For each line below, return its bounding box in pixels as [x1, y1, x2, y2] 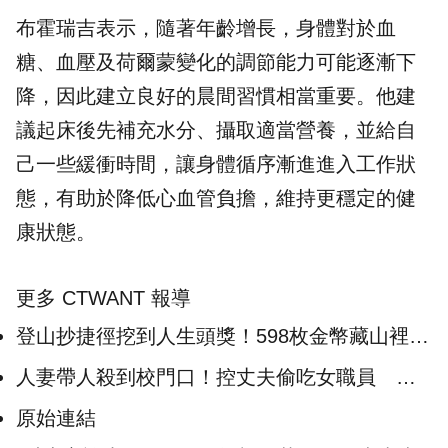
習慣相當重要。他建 [236, 85, 416, 108]
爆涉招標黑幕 [16, 394, 136, 417]
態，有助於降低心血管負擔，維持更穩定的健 [16, 187, 416, 210]
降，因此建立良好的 [16, 85, 196, 108]
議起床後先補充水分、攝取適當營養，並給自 [16, 119, 416, 142]
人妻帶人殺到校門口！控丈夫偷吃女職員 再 [16, 366, 416, 389]
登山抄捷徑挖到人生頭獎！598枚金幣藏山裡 [16, 325, 429, 348]
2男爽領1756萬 [16, 353, 151, 376]
